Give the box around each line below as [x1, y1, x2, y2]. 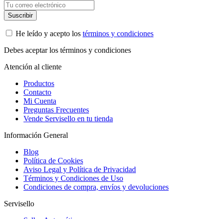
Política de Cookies [23, 156, 83, 165]
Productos [23, 79, 54, 88]
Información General [4, 131, 68, 139]
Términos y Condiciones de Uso [23, 174, 123, 182]
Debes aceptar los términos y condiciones [4, 45, 131, 54]
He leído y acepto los [16, 29, 83, 38]
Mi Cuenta [23, 96, 56, 105]
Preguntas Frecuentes [23, 105, 89, 114]
